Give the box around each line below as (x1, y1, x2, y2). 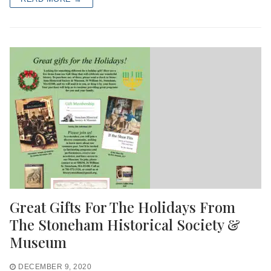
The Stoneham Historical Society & (10, 214, 240, 234)
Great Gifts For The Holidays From (10, 197, 235, 217)
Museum (10, 232, 67, 252)
